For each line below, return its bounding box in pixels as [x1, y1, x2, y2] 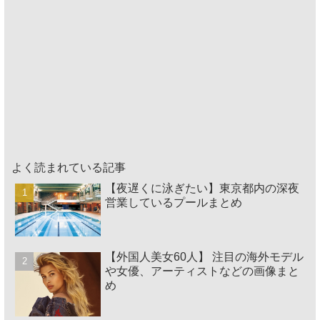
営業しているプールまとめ [105, 196, 243, 209]
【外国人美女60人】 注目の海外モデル [105, 251, 304, 264]
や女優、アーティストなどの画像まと [105, 265, 300, 278]
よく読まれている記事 [11, 161, 126, 174]
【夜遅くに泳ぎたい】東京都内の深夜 [105, 182, 300, 195]
